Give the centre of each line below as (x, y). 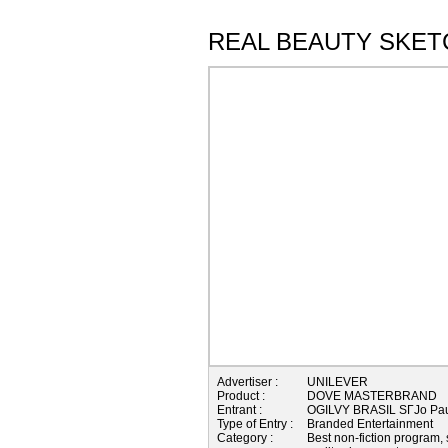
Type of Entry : (255, 423)
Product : (241, 395)
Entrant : (239, 409)
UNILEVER (337, 381)
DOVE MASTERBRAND (372, 395)
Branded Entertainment (370, 423)
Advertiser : (247, 381)
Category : (245, 437)
